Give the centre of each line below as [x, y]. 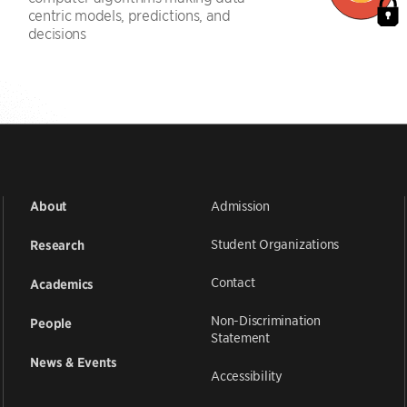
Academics [62, 285]
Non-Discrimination [265, 320]
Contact [233, 282]
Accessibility [246, 376]
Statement [240, 338]
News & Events [74, 363]
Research [57, 246]
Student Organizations [275, 244]
